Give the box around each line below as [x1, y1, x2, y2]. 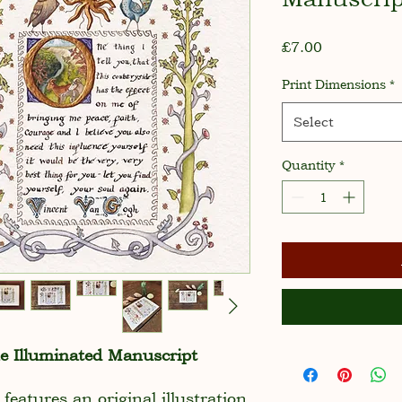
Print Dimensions [282, 74, 386, 92]
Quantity [282, 155, 336, 173]
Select [293, 112, 334, 130]
